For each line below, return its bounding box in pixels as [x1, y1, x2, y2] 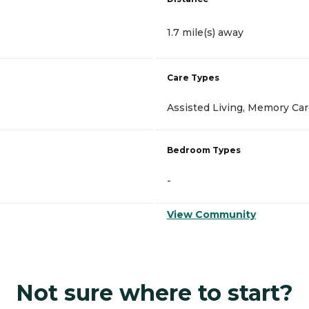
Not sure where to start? [16, 279, 293, 307]
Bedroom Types [167, 145, 241, 156]
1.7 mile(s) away [167, 26, 243, 39]
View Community [167, 208, 256, 221]
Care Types [167, 72, 219, 83]
